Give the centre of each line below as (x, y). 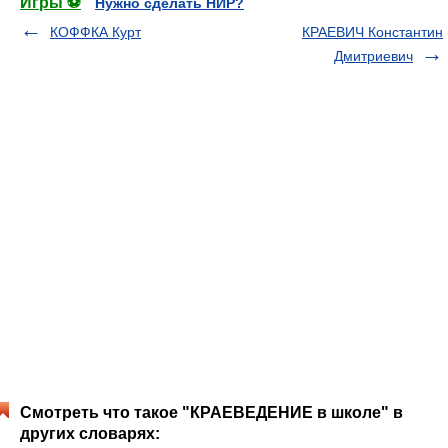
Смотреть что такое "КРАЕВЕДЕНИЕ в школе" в (211, 412)
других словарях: (90, 433)
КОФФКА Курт (95, 32)
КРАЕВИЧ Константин (372, 32)
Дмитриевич (373, 56)
